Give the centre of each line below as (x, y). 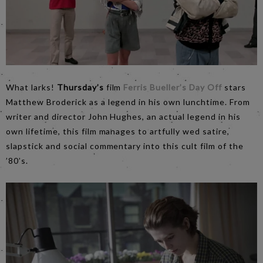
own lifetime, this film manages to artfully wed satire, (118, 131)
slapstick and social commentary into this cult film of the (125, 146)
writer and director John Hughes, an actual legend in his (123, 117)
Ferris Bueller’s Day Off (173, 87)
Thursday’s (81, 87)
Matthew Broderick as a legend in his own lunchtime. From (128, 102)
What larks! (31, 87)
